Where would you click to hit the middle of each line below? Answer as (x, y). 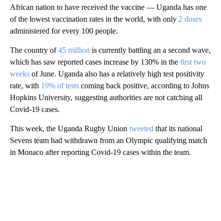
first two (193, 62)
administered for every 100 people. (64, 31)
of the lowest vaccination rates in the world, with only (94, 19)
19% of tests (60, 85)
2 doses (190, 19)
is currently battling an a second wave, (150, 50)
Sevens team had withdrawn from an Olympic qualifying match (109, 140)
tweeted (141, 128)
